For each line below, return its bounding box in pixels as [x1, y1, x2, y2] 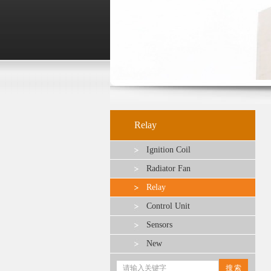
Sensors [146, 220, 172, 229]
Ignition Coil [146, 145, 191, 154]
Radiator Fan [146, 164, 191, 173]
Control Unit [146, 201, 190, 211]
